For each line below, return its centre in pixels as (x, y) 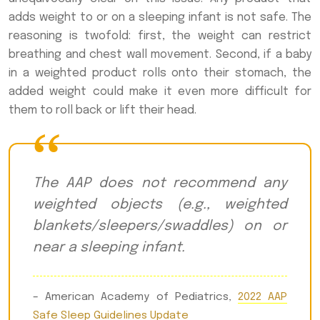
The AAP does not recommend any (160, 183)
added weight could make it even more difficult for (160, 91)
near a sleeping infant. (109, 247)
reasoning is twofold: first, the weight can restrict (160, 36)
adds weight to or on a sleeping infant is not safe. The (160, 17)
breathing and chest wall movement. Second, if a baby (160, 54)
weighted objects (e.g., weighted (160, 205)
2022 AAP (262, 297)
